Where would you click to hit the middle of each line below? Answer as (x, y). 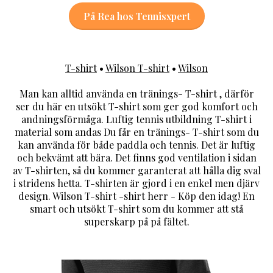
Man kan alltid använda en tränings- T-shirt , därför (136, 94)
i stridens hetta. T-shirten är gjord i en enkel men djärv (136, 183)
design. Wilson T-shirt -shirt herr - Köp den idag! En (136, 196)
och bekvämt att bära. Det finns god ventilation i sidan (136, 158)
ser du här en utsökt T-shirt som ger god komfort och (136, 107)
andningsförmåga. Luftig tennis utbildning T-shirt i (136, 119)
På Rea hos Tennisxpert (136, 16)
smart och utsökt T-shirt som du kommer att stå (136, 209)
